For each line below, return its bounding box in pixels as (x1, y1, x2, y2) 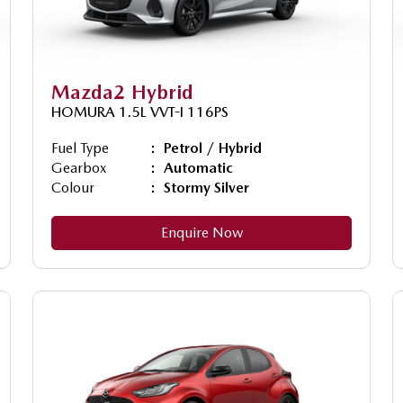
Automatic (164, 158, 233, 176)
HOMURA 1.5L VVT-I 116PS (51, 103, 228, 121)
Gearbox (51, 158, 107, 176)
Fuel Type (51, 139, 109, 157)
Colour (51, 178, 94, 196)
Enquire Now (160, 223, 243, 241)
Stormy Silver (164, 178, 249, 196)
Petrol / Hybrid (164, 139, 262, 157)
